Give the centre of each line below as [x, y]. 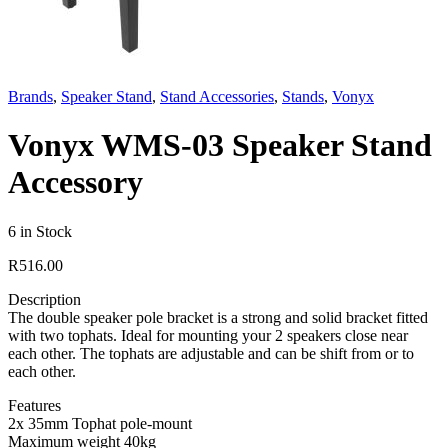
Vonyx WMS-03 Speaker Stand [220, 145]
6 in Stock [40, 231]
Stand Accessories [217, 96]
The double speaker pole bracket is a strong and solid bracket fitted [218, 317]
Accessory [75, 182]
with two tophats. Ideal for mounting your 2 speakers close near [208, 335]
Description [44, 299]
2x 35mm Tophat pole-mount [100, 423]
